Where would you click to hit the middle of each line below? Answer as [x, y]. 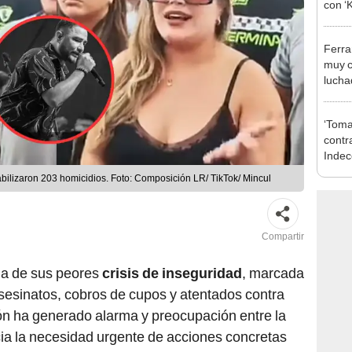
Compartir [283, 237]
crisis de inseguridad [172, 273]
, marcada [273, 273]
